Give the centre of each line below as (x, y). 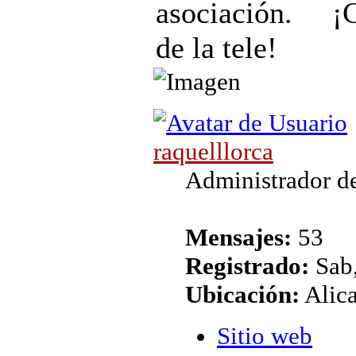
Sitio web (265, 335)
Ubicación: (242, 294)
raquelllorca (213, 151)
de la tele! (217, 47)
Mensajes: (238, 237)
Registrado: (247, 265)
